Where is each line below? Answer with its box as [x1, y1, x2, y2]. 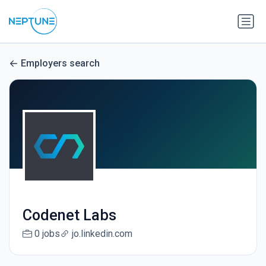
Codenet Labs [22, 207, 116, 224]
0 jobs [34, 228, 60, 240]
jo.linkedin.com [71, 228, 132, 240]
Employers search [21, 58, 100, 69]
